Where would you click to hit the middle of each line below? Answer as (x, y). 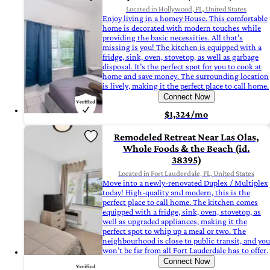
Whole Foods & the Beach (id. (186, 149)
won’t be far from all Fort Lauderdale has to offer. (185, 250)
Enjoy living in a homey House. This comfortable (185, 18)
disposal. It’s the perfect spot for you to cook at (182, 67)
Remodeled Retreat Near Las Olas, (186, 137)
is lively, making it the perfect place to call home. (186, 86)
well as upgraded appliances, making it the (175, 221)
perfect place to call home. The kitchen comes (180, 202)
